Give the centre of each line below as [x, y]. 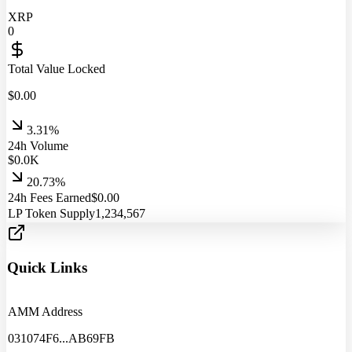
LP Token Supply [51, 213]
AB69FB [92, 339]
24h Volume [38, 145]
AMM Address [45, 312]
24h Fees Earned [49, 197]
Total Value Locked [57, 68]
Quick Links [47, 268]
